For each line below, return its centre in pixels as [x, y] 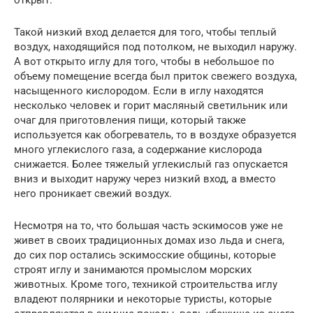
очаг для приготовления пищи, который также [130, 120]
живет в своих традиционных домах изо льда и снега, [149, 240]
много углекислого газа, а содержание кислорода [138, 149]
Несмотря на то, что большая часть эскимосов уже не [148, 225]
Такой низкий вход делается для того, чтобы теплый [145, 32]
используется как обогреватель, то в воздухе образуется [155, 134]
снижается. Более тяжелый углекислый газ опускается [151, 164]
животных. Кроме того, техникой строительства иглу [146, 284]
